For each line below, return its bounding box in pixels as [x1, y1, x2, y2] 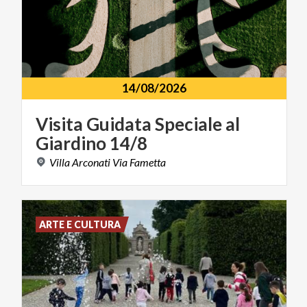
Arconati [72, 156, 110, 169]
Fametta [130, 156, 166, 169]
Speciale [155, 113, 222, 136]
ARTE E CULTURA [39, 219, 121, 231]
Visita [36, 113, 83, 136]
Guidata [86, 113, 151, 136]
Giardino [36, 132, 106, 155]
